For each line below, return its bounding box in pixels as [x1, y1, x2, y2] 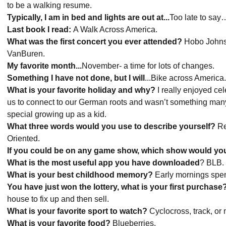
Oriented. [7, 134, 42, 143]
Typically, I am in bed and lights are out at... [7, 13, 169, 22]
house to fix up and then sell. [7, 195, 113, 203]
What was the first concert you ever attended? [7, 37, 182, 46]
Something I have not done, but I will [7, 74, 145, 82]
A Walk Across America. [71, 25, 159, 34]
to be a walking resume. [7, 1, 94, 10]
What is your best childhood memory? [7, 171, 153, 179]
